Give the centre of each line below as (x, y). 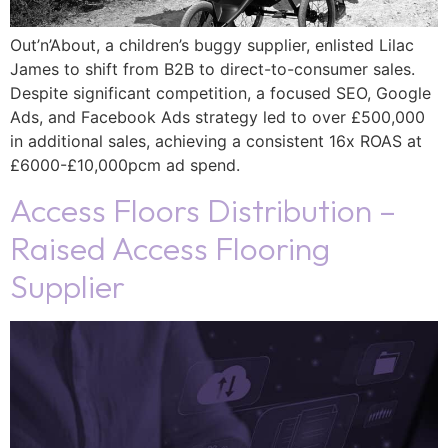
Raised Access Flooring (170, 248)
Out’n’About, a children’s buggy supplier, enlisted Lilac (212, 45)
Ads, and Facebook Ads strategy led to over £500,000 (217, 117)
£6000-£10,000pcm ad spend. (125, 165)
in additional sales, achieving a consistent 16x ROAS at (216, 141)
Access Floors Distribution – (203, 210)
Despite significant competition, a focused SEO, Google (220, 93)
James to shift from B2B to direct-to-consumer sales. (212, 69)
